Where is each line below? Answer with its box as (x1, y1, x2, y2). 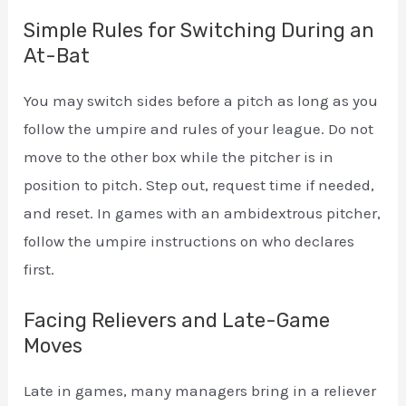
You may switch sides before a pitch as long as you (24, 92, 379, 111)
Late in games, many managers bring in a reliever (24, 382, 377, 401)
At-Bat (24, 43, 91, 69)
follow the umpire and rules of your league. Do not (24, 120, 374, 139)
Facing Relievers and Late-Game (24, 308, 331, 333)
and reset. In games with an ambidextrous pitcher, (24, 204, 382, 223)
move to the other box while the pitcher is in (24, 148, 334, 167)
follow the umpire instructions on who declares (24, 232, 355, 251)
